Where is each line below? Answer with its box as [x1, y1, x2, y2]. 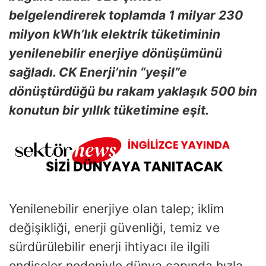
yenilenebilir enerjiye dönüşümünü [9, 46, 222, 61]
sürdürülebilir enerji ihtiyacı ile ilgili [9, 239, 210, 254]
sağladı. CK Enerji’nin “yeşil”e [9, 65, 187, 80]
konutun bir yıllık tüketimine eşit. [9, 103, 209, 118]
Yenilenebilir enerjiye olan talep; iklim [9, 201, 224, 216]
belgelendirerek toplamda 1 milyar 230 [9, 8, 243, 23]
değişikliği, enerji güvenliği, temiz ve [9, 220, 220, 235]
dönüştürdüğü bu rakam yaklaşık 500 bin [9, 84, 257, 99]
